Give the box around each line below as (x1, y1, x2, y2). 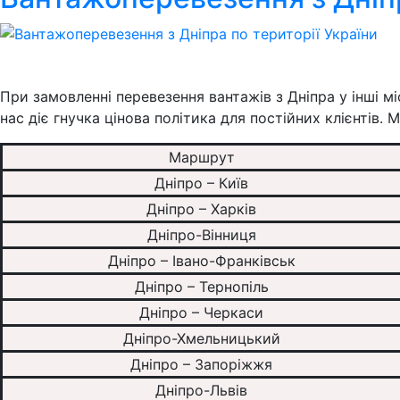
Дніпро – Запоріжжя (130, 355, 272, 374)
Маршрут (168, 148, 235, 167)
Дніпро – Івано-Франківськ (107, 252, 296, 271)
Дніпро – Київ (154, 174, 248, 193)
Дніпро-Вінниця (146, 226, 256, 245)
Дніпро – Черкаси (139, 304, 263, 322)
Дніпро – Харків (146, 200, 256, 219)
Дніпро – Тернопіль (134, 278, 269, 296)
